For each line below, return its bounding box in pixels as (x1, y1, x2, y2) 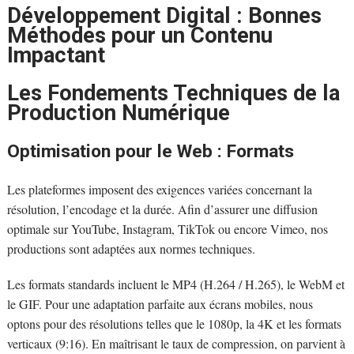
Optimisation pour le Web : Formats (6, 140, 294, 162)
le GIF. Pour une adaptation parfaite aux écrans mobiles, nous (6, 295, 313, 312)
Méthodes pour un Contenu (6, 23, 273, 49)
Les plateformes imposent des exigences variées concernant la (6, 180, 312, 198)
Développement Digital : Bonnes (6, 3, 322, 29)
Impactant (6, 43, 105, 69)
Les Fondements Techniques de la (6, 81, 340, 107)
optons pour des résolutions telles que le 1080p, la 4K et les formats (6, 314, 341, 332)
